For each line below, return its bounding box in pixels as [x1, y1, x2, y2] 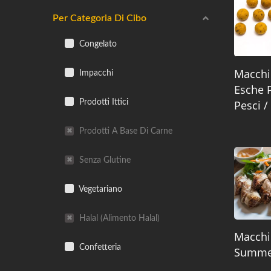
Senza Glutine [77, 155, 131, 165]
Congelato [77, 39, 117, 48]
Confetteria [77, 243, 121, 252]
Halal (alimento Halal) [77, 214, 160, 223]
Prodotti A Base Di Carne [77, 126, 172, 135]
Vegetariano [77, 184, 122, 194]
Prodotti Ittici [77, 97, 128, 106]
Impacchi [77, 68, 113, 77]
